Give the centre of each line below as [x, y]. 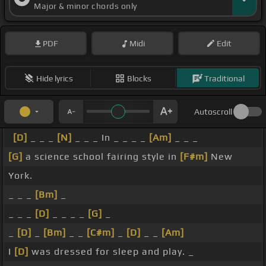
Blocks [139, 78]
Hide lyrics [54, 78]
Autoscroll [213, 112]
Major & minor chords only [85, 6]
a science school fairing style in [101, 157]
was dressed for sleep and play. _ [111, 252]
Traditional [224, 78]
